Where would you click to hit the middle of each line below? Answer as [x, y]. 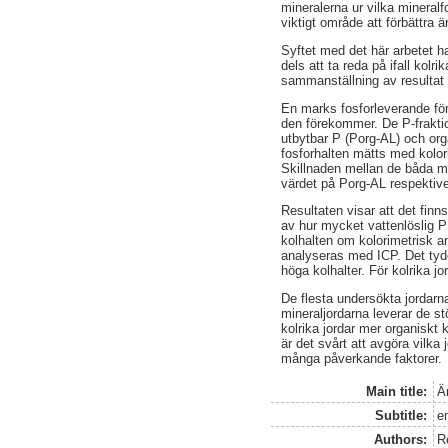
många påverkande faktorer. [362, 359]
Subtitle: [401, 415]
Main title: [397, 391]
